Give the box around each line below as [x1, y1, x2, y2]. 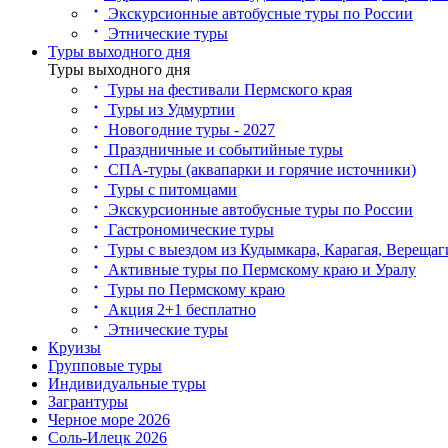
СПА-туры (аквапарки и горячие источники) [104, 161, 416, 178]
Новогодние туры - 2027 [104, 121, 275, 138]
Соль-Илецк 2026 [48, 429, 167, 446]
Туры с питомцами [104, 181, 237, 198]
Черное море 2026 [48, 411, 170, 428]
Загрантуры [48, 393, 128, 410]
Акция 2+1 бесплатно [104, 301, 256, 318]
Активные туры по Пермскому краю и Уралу [104, 261, 416, 278]
